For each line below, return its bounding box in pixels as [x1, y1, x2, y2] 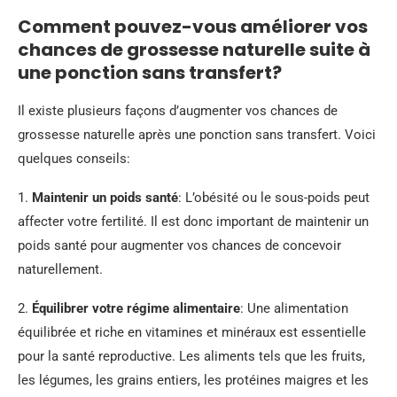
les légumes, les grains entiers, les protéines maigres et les [18, 372, 369, 388]
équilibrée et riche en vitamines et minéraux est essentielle [18, 324, 366, 340]
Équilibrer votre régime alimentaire [32, 300, 240, 316]
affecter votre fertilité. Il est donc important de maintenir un [18, 214, 369, 230]
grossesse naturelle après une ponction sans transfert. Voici [18, 127, 376, 143]
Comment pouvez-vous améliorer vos [18, 14, 368, 39]
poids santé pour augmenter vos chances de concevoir [18, 237, 341, 253]
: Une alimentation [240, 300, 348, 316]
